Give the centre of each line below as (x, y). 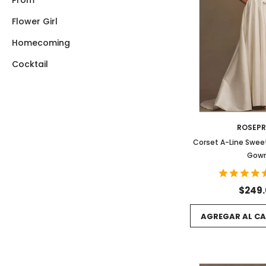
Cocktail (30, 64)
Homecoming (41, 43)
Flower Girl (35, 21)
